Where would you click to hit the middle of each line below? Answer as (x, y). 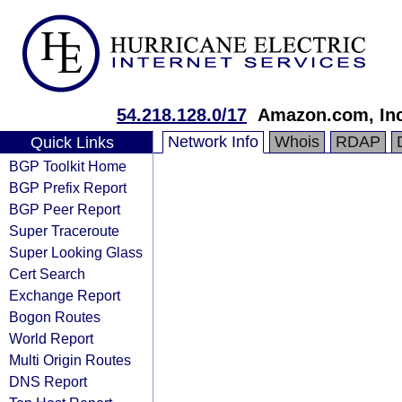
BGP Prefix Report (68, 188)
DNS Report (48, 381)
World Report (51, 338)
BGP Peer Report (65, 209)
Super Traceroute (64, 231)
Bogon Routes (55, 317)
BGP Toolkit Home (68, 166)
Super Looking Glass (76, 252)
